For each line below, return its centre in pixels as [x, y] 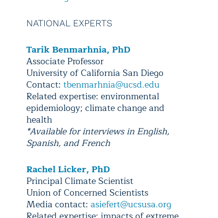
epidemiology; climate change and [95, 108]
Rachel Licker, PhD [68, 169]
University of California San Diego [95, 73]
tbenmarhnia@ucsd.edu [111, 84]
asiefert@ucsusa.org [131, 204]
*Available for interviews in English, [98, 131]
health [39, 119]
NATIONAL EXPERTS [71, 23]
